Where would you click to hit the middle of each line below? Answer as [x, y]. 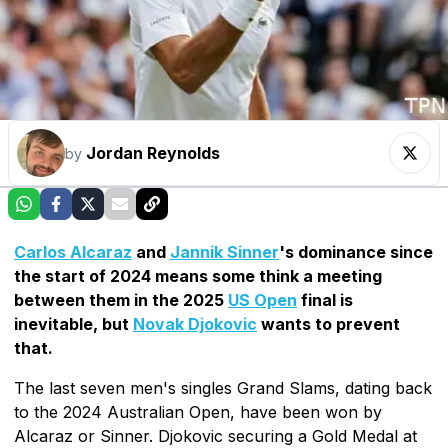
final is [325, 299]
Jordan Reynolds [153, 152]
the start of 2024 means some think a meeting [198, 275]
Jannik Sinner [224, 251]
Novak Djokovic [195, 323]
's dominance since [356, 251]
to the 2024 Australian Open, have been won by [198, 411]
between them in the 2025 [121, 299]
